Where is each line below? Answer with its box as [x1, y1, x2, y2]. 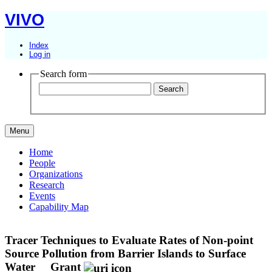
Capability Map [29, 202, 89, 212]
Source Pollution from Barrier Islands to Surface [5, 247, 246, 260]
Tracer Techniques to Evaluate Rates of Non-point [5, 234, 253, 247]
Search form [40, 68, 87, 79]
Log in [29, 49, 50, 59]
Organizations [29, 169, 83, 180]
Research [29, 180, 64, 191]
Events [29, 191, 55, 202]
